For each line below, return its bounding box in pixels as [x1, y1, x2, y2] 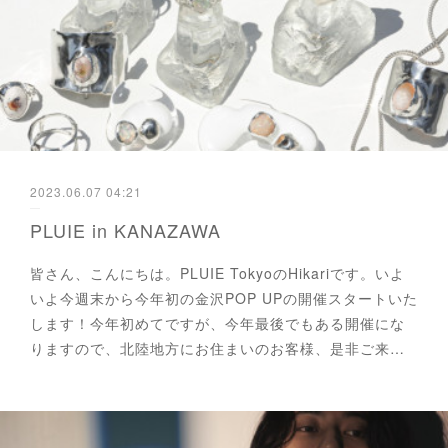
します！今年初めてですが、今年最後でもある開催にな [30, 312, 405, 333]
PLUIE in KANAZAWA [30, 216, 221, 243]
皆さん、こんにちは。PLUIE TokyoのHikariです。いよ [30, 262, 405, 283]
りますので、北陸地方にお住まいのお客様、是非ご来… [30, 337, 405, 358]
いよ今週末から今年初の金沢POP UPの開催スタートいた [30, 287, 418, 308]
